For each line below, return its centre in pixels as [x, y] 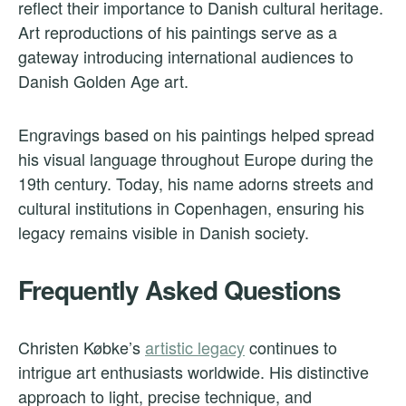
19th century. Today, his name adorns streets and [196, 184]
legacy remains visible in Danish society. [164, 232]
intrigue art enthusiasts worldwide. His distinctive [193, 372]
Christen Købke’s [82, 348]
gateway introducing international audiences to [186, 57]
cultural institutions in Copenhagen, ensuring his [191, 208]
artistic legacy [195, 348]
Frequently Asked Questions [179, 290]
